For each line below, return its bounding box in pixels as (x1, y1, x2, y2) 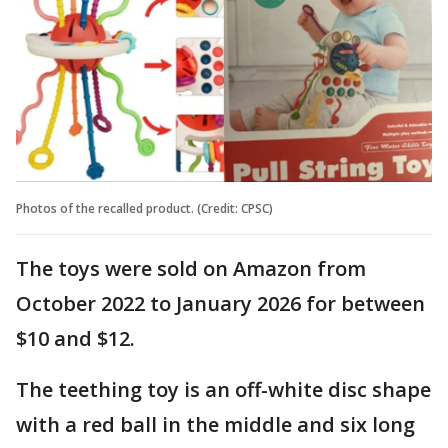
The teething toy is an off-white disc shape (16, 375, 431, 403)
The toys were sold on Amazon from (16, 254, 366, 282)
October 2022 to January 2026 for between (16, 289, 425, 317)
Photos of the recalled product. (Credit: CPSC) (16, 199, 273, 217)
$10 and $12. (16, 324, 135, 352)
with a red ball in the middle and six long (16, 410, 415, 438)
